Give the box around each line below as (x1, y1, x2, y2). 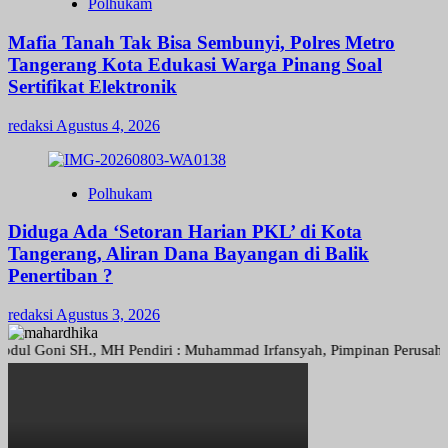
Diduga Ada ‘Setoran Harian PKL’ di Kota (8, 221, 362, 243)
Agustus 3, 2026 (56, 306, 160, 323)
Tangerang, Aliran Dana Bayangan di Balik (8, 243, 369, 265)
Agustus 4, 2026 (56, 116, 160, 134)
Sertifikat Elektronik (8, 75, 177, 97)
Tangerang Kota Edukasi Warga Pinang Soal (8, 53, 382, 75)
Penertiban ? (8, 265, 113, 287)
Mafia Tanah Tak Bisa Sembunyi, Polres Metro (8, 31, 395, 53)
